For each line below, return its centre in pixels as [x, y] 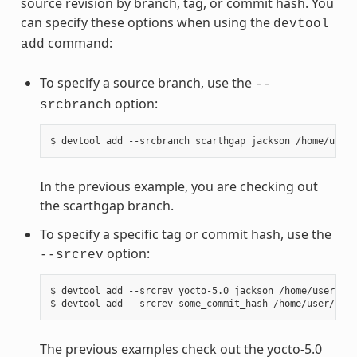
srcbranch [75, 105]
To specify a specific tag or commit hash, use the [185, 234]
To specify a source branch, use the [147, 82]
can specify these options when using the [147, 22]
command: [78, 43]
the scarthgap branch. [106, 205]
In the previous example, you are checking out [178, 186]
